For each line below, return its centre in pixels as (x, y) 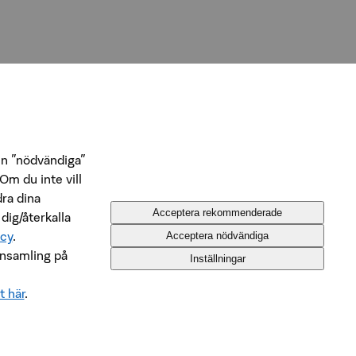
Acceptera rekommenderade (218, 213)
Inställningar (217, 259)
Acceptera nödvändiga (218, 236)
